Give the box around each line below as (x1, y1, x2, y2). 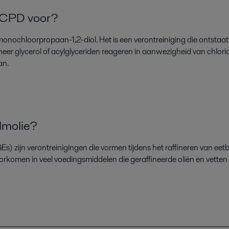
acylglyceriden (51, 45, 100, 58)
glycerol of (14, 45, 51, 58)
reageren (101, 45, 134, 58)
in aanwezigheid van (134, 45, 205, 58)
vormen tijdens (100, 142, 152, 154)
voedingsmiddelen (54, 153, 119, 166)
